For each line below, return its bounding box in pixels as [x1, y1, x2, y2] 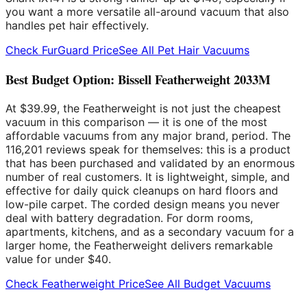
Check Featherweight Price [5, 276, 145, 291]
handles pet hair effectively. [5, 19, 149, 33]
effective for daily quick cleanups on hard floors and [5, 183, 278, 197]
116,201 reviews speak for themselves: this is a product [5, 142, 291, 156]
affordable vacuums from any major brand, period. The [5, 128, 291, 143]
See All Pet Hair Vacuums [119, 43, 249, 58]
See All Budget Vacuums [145, 276, 271, 291]
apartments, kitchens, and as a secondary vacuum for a [5, 224, 294, 238]
